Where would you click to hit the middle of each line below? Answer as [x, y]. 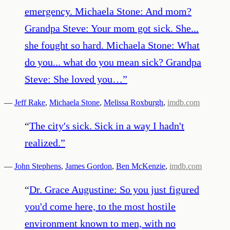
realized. [43, 142]
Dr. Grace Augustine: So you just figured [114, 189]
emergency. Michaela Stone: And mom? [108, 11]
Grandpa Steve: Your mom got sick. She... [112, 28]
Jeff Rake [30, 102]
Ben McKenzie [141, 166]
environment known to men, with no [100, 223]
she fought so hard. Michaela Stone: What [112, 45]
